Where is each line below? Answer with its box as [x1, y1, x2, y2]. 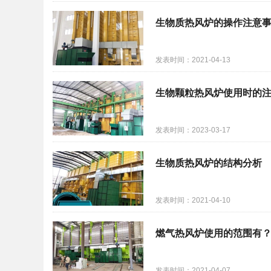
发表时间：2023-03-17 [155, 126, 230, 134]
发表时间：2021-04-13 [155, 56, 230, 64]
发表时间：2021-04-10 [155, 196, 230, 204]
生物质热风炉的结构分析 [155, 158, 262, 168]
